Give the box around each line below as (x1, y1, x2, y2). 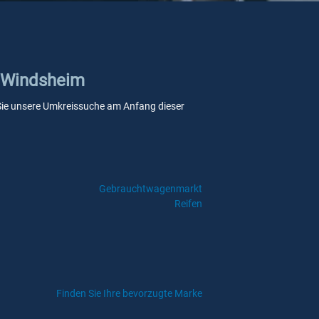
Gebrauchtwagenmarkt (98, 183, 202, 194)
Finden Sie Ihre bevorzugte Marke (56, 288, 202, 299)
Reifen (174, 198, 202, 209)
